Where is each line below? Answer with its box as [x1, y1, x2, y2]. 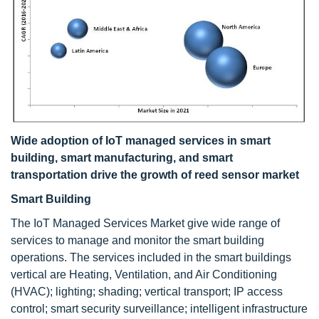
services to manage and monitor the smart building [11, 234, 264, 246]
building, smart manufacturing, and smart [11, 151, 233, 164]
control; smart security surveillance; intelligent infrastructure [11, 302, 308, 315]
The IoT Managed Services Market [11, 216, 184, 229]
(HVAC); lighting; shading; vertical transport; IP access [11, 285, 283, 298]
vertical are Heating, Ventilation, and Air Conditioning [11, 268, 277, 281]
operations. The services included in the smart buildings [11, 251, 291, 263]
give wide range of [187, 216, 280, 229]
